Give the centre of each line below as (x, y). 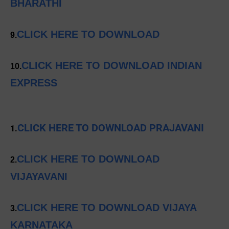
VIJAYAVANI (39, 177)
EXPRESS (34, 83)
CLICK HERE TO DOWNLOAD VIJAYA (107, 208)
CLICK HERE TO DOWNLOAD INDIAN (112, 66)
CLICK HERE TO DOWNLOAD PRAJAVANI (111, 128)
